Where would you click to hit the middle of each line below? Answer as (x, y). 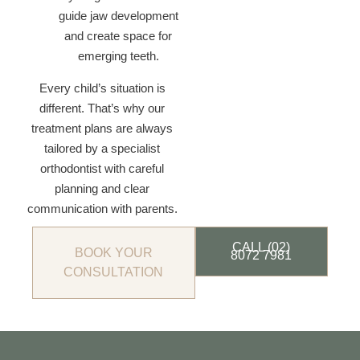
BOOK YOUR (113, 253)
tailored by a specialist (102, 148)
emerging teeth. (118, 56)
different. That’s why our (102, 108)
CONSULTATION (114, 272)
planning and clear (102, 188)
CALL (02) (262, 247)
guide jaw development (118, 16)
